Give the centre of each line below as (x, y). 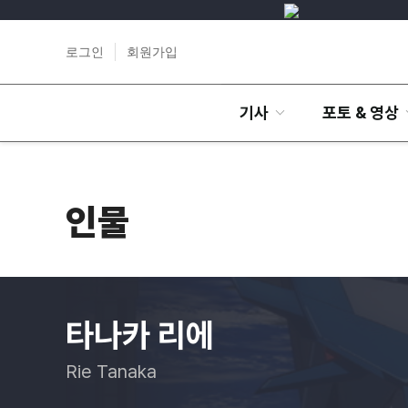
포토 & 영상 (360, 112)
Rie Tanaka (111, 372)
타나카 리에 (140, 336)
